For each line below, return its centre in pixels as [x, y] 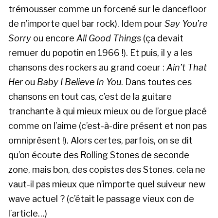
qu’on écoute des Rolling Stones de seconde [99, 155]
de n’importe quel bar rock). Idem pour [86, 23]
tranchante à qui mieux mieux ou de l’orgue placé [108, 111]
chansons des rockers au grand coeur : [87, 67]
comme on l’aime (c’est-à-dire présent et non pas [108, 126]
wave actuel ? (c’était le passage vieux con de [101, 199]
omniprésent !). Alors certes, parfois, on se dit [100, 140]
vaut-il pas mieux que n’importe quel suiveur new [107, 184]
